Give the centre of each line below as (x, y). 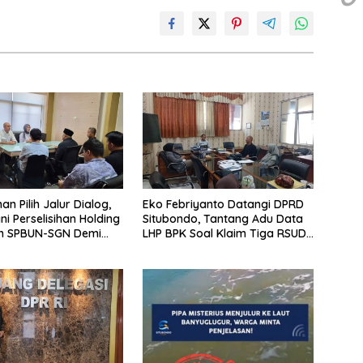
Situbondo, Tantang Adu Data (222, 218)
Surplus (162, 248)
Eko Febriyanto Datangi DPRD (223, 204)
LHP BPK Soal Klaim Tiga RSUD (224, 233)
